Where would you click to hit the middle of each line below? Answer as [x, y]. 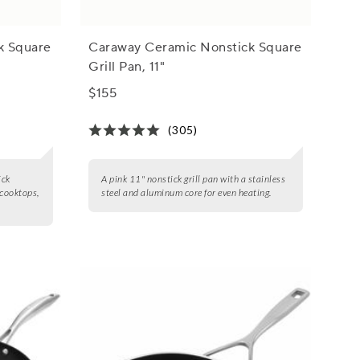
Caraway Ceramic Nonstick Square [195, 48]
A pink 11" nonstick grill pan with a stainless [194, 179]
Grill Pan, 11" [127, 67]
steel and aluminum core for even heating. [186, 193]
